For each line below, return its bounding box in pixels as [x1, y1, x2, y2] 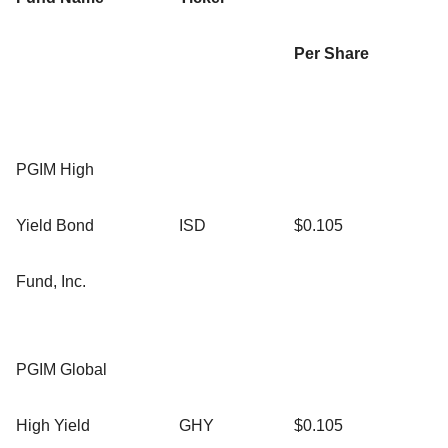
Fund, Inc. [16, 272, 86, 290]
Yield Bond [16, 216, 94, 234]
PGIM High [16, 160, 94, 178]
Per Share [294, 44, 369, 62]
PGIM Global [16, 360, 107, 378]
